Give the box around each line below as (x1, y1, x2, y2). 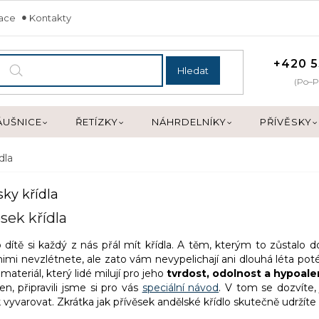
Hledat (177, 64, 209, 76)
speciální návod (142, 281, 219, 294)
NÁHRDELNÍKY (152, 116, 226, 127)
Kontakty (29, 12, 71, 23)
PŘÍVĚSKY (260, 116, 312, 127)
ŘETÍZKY (75, 116, 118, 127)
